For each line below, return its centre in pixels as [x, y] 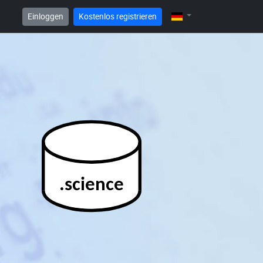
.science [92, 186]
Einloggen [46, 16]
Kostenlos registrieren [118, 16]
